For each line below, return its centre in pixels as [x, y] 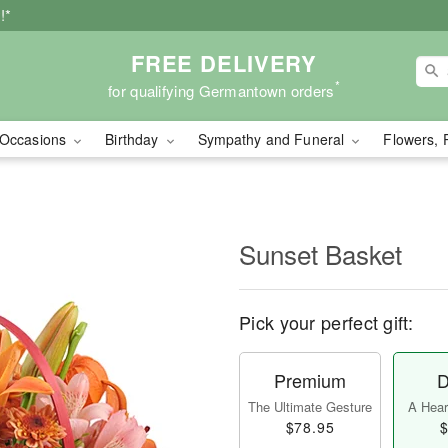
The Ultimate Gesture [310, 406]
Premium [310, 380]
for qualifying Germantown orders [221, 90]
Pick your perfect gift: [326, 322]
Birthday [134, 139]
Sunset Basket [320, 253]
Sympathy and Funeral [273, 139]
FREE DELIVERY [224, 62]
